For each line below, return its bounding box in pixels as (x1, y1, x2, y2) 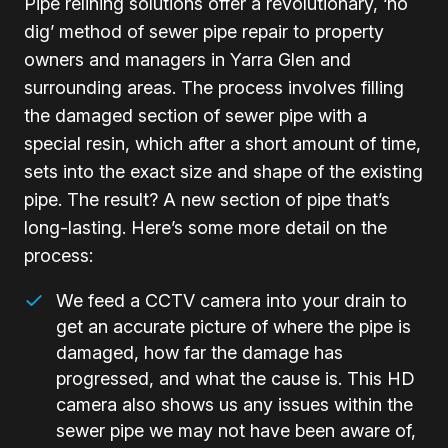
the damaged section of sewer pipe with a (24, 105, 367, 127)
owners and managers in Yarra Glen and (24, 49, 351, 71)
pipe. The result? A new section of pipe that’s (24, 189, 390, 211)
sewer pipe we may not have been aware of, (56, 420, 416, 442)
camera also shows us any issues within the (56, 394, 413, 416)
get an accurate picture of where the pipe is (56, 316, 411, 338)
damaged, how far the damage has (56, 342, 343, 364)
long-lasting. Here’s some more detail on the (24, 217, 387, 239)
